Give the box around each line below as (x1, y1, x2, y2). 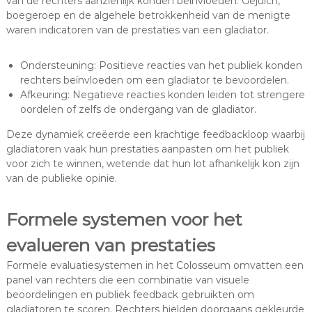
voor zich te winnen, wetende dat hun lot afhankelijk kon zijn (6, 157, 299, 171)
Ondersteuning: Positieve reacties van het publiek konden (19, 59, 302, 72)
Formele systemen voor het (6, 209, 242, 231)
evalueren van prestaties (6, 235, 215, 256)
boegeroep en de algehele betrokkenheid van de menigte (6, 9, 290, 22)
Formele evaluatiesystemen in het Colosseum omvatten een (6, 259, 304, 272)
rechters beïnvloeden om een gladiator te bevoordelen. (19, 74, 289, 87)
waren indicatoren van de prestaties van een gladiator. (6, 24, 269, 37)
